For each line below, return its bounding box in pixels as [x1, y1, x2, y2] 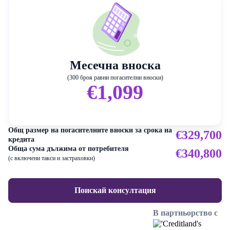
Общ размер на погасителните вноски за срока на [8, 126, 172, 135]
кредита [8, 136, 34, 144]
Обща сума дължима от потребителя [8, 145, 129, 153]
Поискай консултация [74, 186, 156, 195]
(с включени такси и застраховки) [8, 155, 95, 162]
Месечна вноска [69, 59, 161, 72]
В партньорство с [153, 208, 218, 218]
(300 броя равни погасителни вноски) [67, 74, 163, 82]
